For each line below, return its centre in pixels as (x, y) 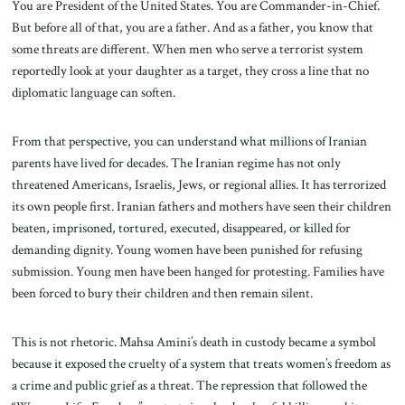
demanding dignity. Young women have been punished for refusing (187, 250)
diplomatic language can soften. (93, 93)
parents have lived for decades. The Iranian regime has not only (176, 163)
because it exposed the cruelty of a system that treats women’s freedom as (201, 363)
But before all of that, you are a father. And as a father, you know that (192, 28)
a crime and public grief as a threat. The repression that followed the (189, 385)
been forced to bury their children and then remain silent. (162, 293)
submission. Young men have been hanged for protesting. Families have (198, 272)
